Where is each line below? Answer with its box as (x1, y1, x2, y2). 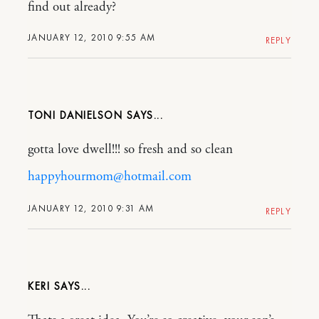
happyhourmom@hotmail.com (28, 167, 192, 185)
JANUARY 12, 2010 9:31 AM (28, 202, 155, 214)
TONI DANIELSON (28, 108, 122, 122)
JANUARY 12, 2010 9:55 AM (28, 31, 156, 43)
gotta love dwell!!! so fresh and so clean (28, 140, 233, 158)
